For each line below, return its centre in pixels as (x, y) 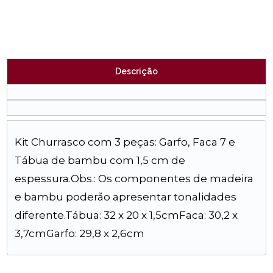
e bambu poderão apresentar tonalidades (126, 197)
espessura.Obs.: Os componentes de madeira (134, 179)
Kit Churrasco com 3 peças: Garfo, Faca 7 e (125, 142)
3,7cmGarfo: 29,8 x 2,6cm (80, 233)
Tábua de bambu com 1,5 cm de (100, 160)
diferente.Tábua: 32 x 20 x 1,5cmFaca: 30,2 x (126, 215)
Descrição (136, 71)
